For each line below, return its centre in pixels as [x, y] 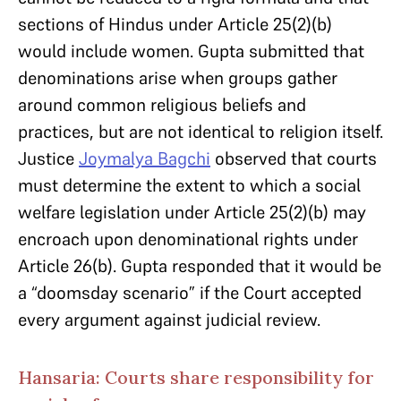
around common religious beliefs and [162, 105]
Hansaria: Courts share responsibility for [196, 377]
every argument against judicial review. [169, 320]
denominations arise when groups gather [178, 78]
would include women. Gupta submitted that [191, 51]
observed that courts [294, 158]
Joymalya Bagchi [145, 158]
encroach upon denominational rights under [188, 239]
